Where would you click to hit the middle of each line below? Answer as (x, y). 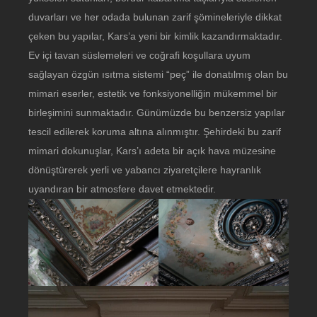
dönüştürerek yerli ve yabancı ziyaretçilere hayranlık (145, 170)
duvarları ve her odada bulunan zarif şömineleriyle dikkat (155, 17)
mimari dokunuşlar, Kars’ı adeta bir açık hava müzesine (152, 151)
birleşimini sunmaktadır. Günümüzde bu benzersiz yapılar (157, 113)
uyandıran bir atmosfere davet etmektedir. (122, 189)
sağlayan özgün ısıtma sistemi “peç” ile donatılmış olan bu (158, 75)
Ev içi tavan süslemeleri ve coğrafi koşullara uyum (139, 56)
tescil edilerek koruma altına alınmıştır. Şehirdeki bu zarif (155, 132)
